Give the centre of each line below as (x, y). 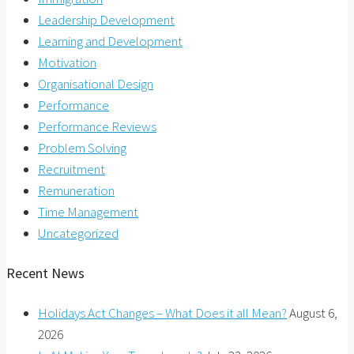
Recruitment (72, 169)
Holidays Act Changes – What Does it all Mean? (162, 313)
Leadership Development (106, 19)
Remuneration (76, 190)
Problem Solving (82, 147)
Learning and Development (110, 41)
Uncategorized (78, 233)
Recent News (45, 273)
